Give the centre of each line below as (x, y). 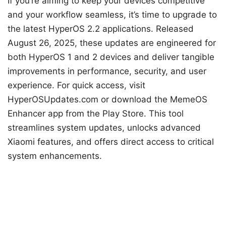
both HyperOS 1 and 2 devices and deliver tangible (111, 57)
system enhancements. (55, 156)
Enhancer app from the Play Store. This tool (96, 113)
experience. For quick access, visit (76, 85)
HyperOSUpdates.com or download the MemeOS (107, 99)
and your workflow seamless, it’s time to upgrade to (112, 14)
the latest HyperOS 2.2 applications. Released (101, 29)
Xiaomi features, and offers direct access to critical (111, 142)
